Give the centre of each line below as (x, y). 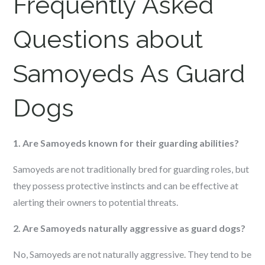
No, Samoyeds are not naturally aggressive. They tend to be (132, 254)
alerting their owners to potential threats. (96, 202)
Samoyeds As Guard (129, 74)
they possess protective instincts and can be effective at (126, 185)
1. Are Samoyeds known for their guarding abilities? (126, 143)
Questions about (108, 39)
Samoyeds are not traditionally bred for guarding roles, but (131, 169)
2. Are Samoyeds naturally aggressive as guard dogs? (130, 228)
